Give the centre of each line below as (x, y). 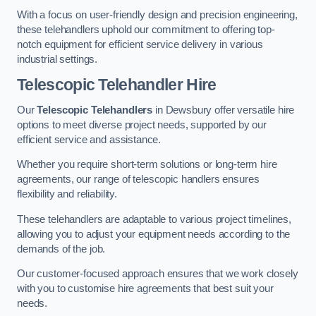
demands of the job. (61, 249)
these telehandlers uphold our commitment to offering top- (146, 29)
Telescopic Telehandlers (95, 110)
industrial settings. (57, 59)
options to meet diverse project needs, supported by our (142, 124)
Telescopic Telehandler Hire (117, 85)
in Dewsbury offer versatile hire (224, 110)
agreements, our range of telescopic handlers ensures (138, 180)
